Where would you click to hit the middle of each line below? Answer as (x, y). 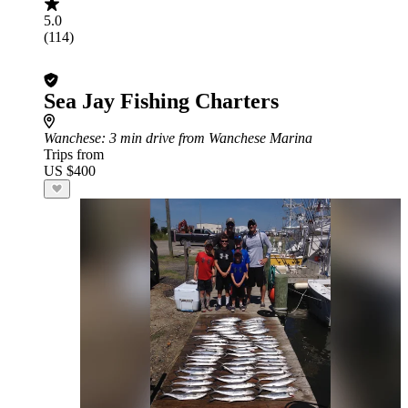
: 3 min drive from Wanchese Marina (207, 138)
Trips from (74, 154)
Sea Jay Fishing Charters (161, 101)
